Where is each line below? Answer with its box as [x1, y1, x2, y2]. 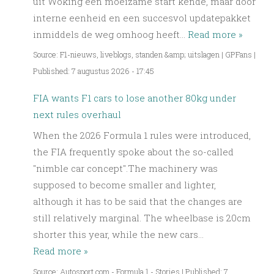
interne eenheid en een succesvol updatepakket [33, 12, 251, 24]
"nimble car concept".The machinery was [33, 162, 218, 175]
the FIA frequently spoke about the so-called [33, 146, 234, 158]
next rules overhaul [33, 108, 121, 120]
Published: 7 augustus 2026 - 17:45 [33, 66, 154, 76]
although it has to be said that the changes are [33, 195, 242, 208]
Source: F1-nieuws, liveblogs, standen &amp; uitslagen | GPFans [33, 50, 252, 60]
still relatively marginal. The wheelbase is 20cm [33, 212, 251, 224]
